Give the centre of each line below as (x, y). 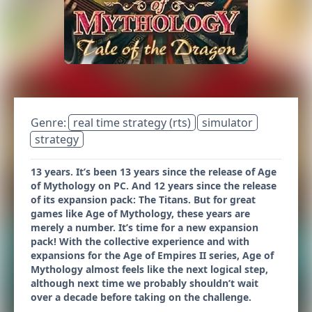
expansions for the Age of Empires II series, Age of (152, 255)
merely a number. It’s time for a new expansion (145, 227)
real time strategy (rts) (132, 123)
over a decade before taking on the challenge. (141, 297)
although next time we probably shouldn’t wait (145, 283)
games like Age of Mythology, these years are (140, 213)
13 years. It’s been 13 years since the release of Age (154, 172)
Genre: (50, 123)
